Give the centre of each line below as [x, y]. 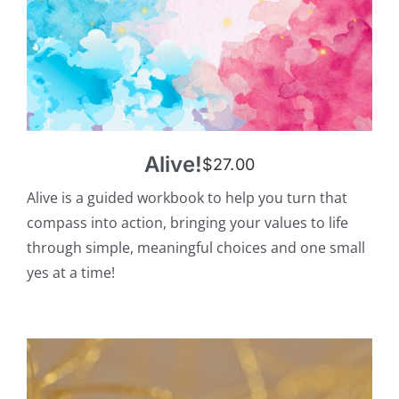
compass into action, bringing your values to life [187, 223]
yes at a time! [70, 273]
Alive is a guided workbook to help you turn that [187, 198]
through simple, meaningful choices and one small [195, 248]
